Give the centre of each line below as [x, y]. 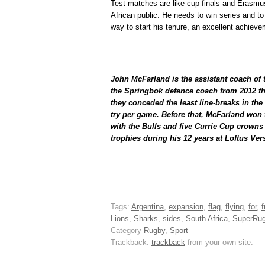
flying [235, 206]
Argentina [148, 206]
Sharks [146, 218]
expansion [186, 206]
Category [127, 230]
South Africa [207, 218]
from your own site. [219, 242]
